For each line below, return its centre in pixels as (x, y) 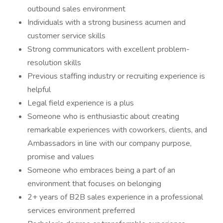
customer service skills (66, 36)
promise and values (61, 157)
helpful (39, 90)
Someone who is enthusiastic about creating (103, 116)
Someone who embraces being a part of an (101, 170)
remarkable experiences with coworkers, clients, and (117, 130)
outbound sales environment (76, 9)
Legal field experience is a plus (81, 103)
